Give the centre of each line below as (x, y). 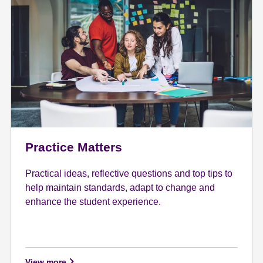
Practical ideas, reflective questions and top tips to (129, 173)
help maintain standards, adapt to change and (120, 187)
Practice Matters (74, 147)
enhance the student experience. (93, 201)
